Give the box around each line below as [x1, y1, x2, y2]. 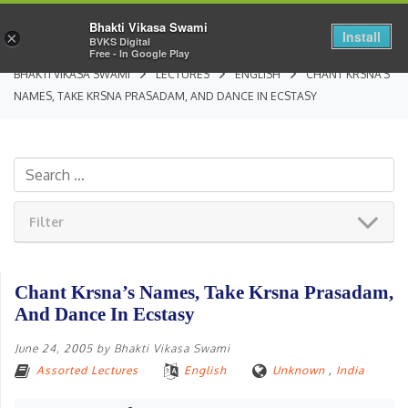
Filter [29, 214, 64, 230]
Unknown [272, 362, 325, 377]
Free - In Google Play [89, 46, 189, 60]
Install [342, 27, 381, 46]
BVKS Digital [89, 34, 150, 48]
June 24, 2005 [15, 341, 93, 355]
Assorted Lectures [36, 362, 138, 377]
